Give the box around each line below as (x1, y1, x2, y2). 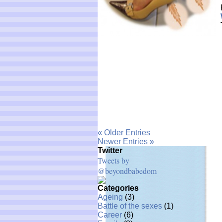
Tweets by (98, 155, 129, 166)
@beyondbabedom (98, 166, 157, 176)
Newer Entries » (98, 137, 154, 146)
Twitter (98, 146, 122, 155)
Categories (98, 184, 139, 192)
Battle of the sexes (98, 202, 162, 210)
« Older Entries (98, 128, 150, 137)
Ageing (98, 193, 123, 201)
